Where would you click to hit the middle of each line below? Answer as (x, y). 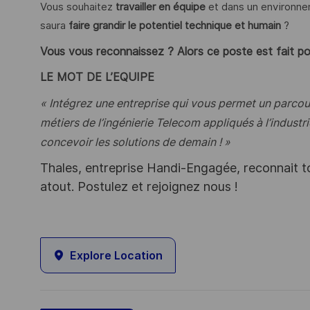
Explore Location (116, 255)
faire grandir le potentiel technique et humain (175, 26)
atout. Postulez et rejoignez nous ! (139, 187)
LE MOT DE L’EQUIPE (97, 77)
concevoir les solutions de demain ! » (135, 142)
